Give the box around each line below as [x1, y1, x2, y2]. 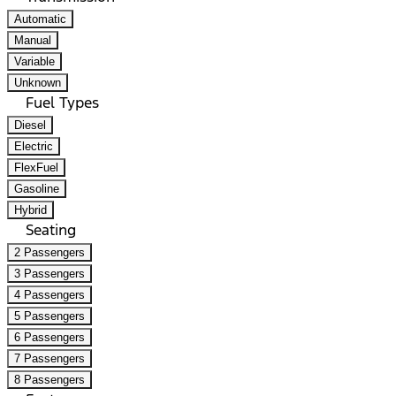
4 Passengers [14, 287, 85, 301]
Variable [14, 54, 55, 68]
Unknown [14, 75, 61, 89]
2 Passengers [14, 245, 85, 259]
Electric [14, 139, 53, 153]
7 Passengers [14, 351, 85, 365]
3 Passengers [14, 266, 85, 280]
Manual [14, 33, 51, 47]
